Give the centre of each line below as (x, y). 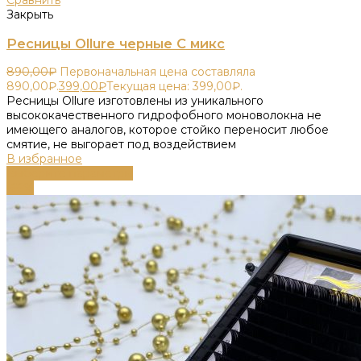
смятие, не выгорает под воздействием (121, 145)
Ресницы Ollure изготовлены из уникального (135, 101)
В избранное (44, 159)
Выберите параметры (70, 174)
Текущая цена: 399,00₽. (174, 87)
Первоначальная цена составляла (158, 72)
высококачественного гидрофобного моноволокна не (164, 116)
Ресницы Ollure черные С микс (116, 43)
